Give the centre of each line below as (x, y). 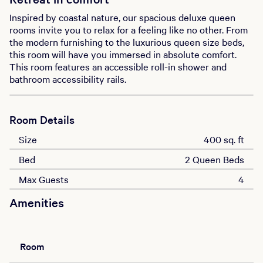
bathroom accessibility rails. (68, 79)
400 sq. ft (224, 139)
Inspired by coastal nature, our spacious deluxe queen (122, 17)
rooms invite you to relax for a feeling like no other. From (129, 29)
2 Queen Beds (215, 159)
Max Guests (44, 179)
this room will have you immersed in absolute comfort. (123, 54)
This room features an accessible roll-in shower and (118, 66)
